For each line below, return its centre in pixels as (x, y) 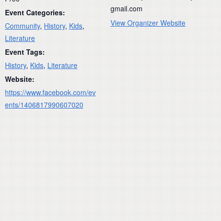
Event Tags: (25, 52)
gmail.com (127, 8)
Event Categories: (35, 12)
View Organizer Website (148, 22)
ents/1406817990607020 (44, 104)
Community (22, 25)
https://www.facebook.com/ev (50, 92)
